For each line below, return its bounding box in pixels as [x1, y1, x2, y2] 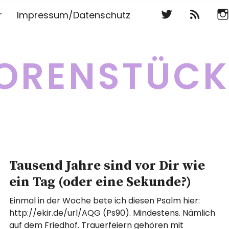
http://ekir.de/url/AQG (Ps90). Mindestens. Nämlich [9, 207, 216, 219]
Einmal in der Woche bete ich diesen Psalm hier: [9, 195, 200, 207]
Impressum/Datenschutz [17, 9, 130, 21]
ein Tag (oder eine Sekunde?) [9, 174, 192, 191]
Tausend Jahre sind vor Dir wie [9, 157, 205, 174]
